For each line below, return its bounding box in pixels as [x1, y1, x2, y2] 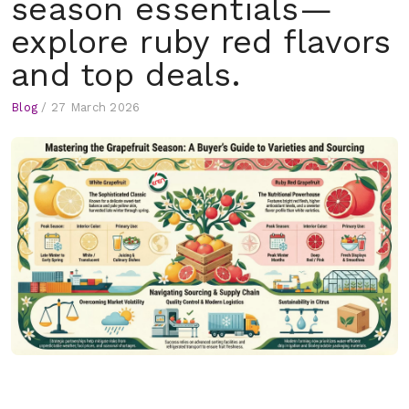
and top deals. [11, 56, 240, 94]
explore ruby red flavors [11, 23, 392, 61]
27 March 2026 [50, 100, 141, 114]
